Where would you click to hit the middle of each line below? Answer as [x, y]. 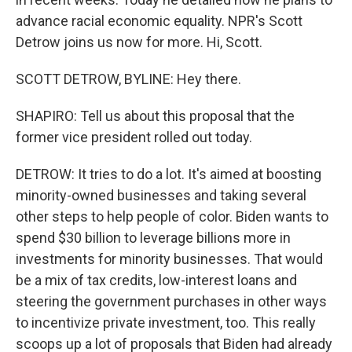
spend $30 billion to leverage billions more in [153, 238]
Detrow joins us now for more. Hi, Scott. [139, 42]
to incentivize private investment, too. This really [166, 323]
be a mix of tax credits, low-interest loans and [156, 280]
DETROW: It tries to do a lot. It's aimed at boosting [169, 174]
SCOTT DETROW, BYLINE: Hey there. [128, 79]
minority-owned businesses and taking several [161, 195]
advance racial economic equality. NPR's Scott [159, 21]
